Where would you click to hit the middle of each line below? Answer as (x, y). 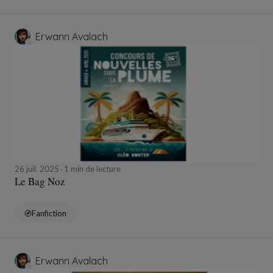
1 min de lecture (91, 169)
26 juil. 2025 (38, 169)
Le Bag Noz (40, 182)
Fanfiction (49, 214)
